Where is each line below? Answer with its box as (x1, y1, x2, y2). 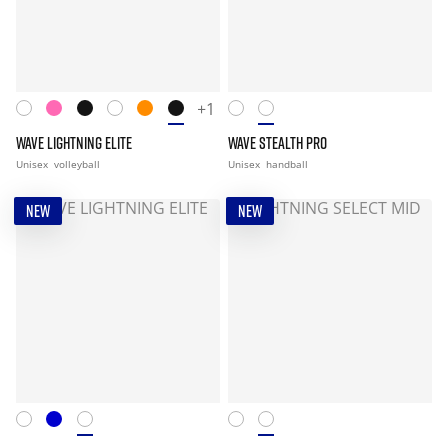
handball (266, 157, 308, 171)
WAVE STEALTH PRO (228, 133, 327, 153)
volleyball (54, 157, 100, 171)
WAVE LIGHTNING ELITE (16, 133, 132, 153)
